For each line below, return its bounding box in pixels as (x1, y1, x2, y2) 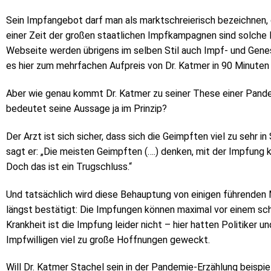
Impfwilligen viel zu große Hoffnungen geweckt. (6, 233, 210, 246)
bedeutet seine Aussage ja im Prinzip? (6, 103, 167, 115)
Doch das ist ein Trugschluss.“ (6, 160, 132, 172)
